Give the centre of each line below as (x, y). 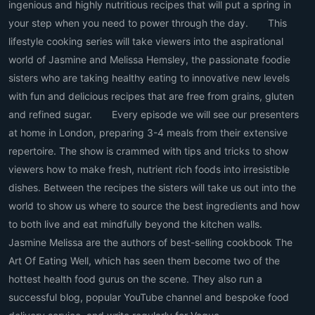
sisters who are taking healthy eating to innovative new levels (149, 78)
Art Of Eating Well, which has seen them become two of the (144, 261)
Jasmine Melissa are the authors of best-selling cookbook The (150, 242)
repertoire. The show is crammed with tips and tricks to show (148, 151)
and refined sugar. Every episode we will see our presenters (154, 114)
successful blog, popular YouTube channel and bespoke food (149, 297)
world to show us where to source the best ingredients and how (154, 206)
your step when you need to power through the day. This (148, 23)
